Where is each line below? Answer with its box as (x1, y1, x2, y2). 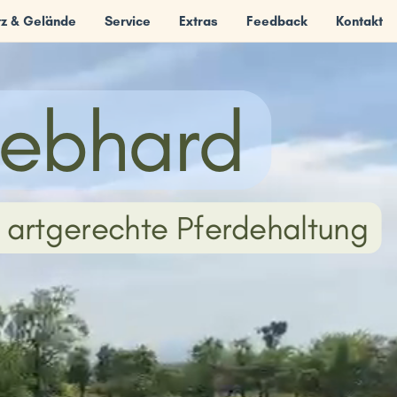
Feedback (246, 12, 307, 29)
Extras (179, 12, 218, 29)
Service (105, 12, 151, 29)
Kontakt (336, 12, 383, 29)
